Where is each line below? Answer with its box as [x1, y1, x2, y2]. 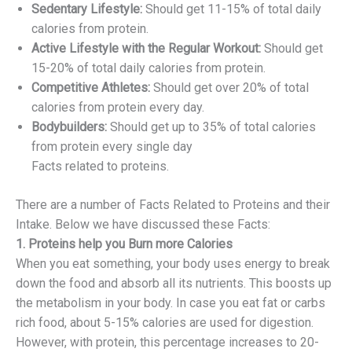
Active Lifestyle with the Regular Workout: [31, 40, 261, 56]
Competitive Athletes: [31, 79, 153, 95]
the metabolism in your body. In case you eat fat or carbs [16, 295, 325, 310]
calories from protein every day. [31, 99, 207, 115]
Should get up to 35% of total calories [107, 119, 316, 134]
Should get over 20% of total [153, 79, 309, 95]
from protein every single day [31, 138, 192, 154]
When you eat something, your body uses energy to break [16, 255, 330, 271]
